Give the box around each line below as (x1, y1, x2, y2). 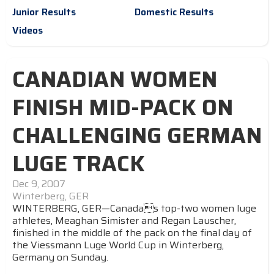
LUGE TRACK (12, 146, 145, 181)
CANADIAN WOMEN (12, 62, 217, 97)
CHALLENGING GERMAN (12, 118, 262, 153)
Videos (12, 23, 43, 38)
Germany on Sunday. (12, 250, 108, 265)
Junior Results (12, 4, 76, 20)
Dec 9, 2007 (12, 176, 65, 191)
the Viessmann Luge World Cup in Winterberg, (12, 237, 224, 253)
